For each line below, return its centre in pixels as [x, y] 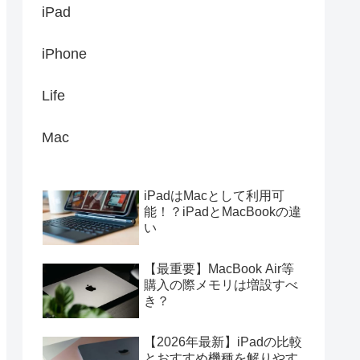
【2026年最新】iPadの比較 [223, 342]
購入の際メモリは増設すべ [221, 285]
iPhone [64, 54]
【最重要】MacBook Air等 [219, 269]
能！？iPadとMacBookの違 [223, 212]
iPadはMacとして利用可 [214, 196]
